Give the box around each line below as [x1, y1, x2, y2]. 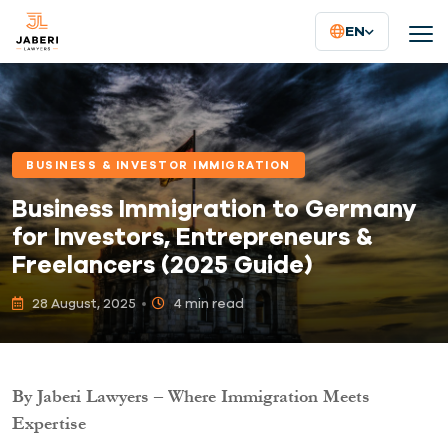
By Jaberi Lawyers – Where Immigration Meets [12, 384, 370, 410]
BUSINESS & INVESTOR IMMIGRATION [26, 158, 291, 172]
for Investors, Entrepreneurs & [12, 222, 373, 251]
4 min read [171, 296, 244, 312]
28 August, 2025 [29, 296, 136, 312]
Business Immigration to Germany [12, 194, 416, 223]
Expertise [12, 411, 86, 437]
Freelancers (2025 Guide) [12, 250, 313, 279]
